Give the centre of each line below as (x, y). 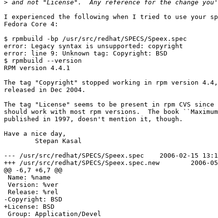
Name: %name (27, 178)
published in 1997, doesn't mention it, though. (93, 119)
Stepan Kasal (19, 141)
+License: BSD (29, 207)
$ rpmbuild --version (43, 61)
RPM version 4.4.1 (37, 68)
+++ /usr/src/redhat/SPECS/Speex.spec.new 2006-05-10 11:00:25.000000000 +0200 (82, 163)
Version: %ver (31, 185)
